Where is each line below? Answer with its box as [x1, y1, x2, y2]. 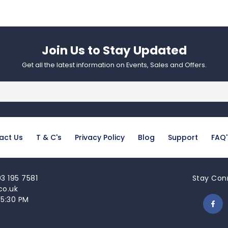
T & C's [36, 132, 62, 142]
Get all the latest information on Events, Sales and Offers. [21, 60, 207, 69]
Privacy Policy [74, 132, 125, 142]
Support [167, 132, 198, 142]
